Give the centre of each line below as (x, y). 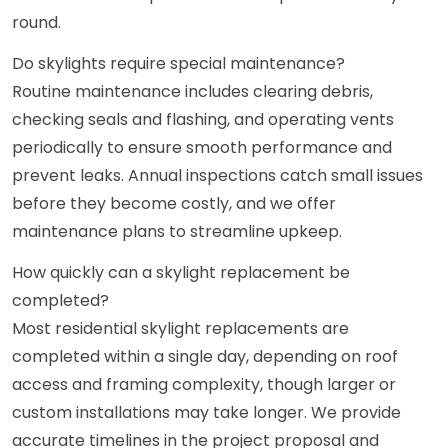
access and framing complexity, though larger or (204, 385)
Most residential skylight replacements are (180, 329)
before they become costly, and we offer (174, 204)
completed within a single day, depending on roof (205, 357)
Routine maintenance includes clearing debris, (192, 92)
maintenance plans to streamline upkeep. (177, 232)
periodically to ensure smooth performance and (202, 148)
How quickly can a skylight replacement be (181, 273)
